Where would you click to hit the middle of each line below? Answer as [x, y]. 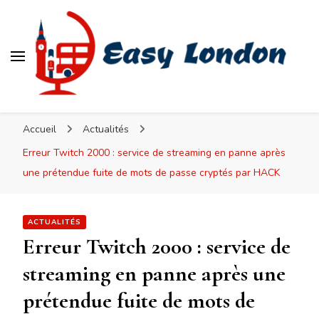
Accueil [40, 130]
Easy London [99, 112]
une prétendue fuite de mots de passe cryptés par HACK [151, 173]
